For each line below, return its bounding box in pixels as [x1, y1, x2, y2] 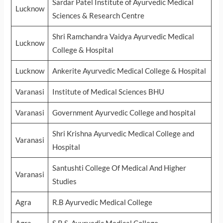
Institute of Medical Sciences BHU [52, 88, 164, 97]
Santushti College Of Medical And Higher [52, 164, 186, 173]
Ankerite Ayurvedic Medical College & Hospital [52, 67, 206, 76]
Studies [52, 177, 77, 186]
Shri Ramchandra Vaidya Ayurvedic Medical [52, 32, 194, 41]
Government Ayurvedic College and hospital [52, 109, 196, 117]
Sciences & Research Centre [52, 11, 144, 20]
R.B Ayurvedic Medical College [52, 198, 152, 207]
